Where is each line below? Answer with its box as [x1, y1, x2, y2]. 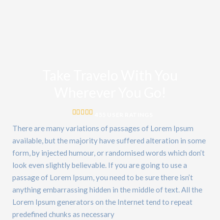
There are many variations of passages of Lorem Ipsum [12, 124, 193, 133]
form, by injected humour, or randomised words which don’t [12, 148, 205, 157]
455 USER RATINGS [95, 111, 153, 118]
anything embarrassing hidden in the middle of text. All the [12, 185, 202, 194]
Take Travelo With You [42, 67, 178, 83]
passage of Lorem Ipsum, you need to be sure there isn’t [12, 173, 193, 182]
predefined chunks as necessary [12, 210, 114, 219]
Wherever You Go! [54, 84, 166, 101]
